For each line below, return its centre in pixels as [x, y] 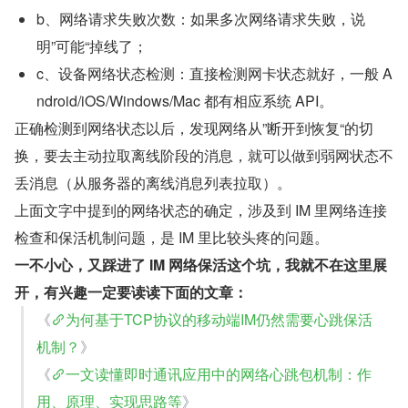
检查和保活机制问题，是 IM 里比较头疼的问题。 [172, 237]
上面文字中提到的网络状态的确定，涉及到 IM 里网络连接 [201, 209]
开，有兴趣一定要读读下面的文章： [131, 291]
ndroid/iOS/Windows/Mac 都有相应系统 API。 [185, 100]
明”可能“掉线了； [92, 46]
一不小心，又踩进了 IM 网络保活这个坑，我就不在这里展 [201, 264]
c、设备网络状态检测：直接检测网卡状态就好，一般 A [214, 73]
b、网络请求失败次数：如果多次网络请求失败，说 [201, 18]
